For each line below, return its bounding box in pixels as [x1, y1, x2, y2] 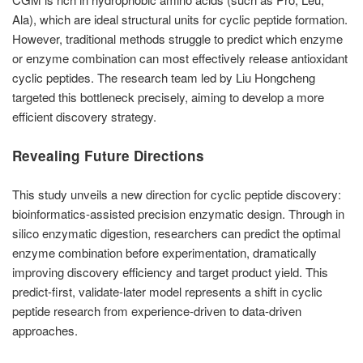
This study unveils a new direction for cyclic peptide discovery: [12, 186, 341, 203]
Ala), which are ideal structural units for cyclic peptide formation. [12, 11, 348, 28]
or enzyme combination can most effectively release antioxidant [12, 49, 348, 66]
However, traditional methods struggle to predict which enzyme [12, 30, 343, 47]
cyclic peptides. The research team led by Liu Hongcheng [12, 69, 315, 86]
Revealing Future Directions [12, 146, 204, 165]
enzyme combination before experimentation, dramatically [12, 244, 317, 261]
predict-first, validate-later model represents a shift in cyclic [12, 283, 322, 300]
